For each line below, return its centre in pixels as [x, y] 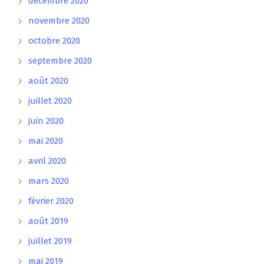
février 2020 [51, 201]
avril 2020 [47, 161]
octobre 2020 [54, 40]
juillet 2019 [50, 241]
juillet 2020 [50, 100]
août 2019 [48, 221]
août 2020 [48, 80]
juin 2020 [46, 121]
